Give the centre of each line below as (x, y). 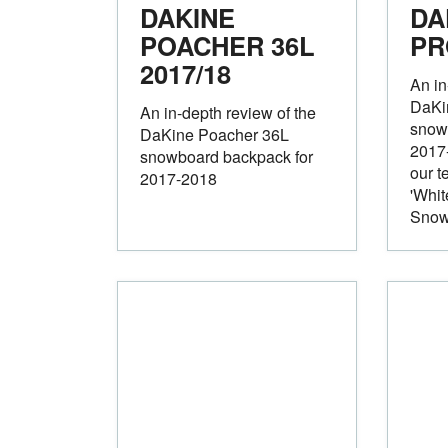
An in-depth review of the (228, 112)
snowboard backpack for (226, 156)
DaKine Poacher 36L (214, 134)
